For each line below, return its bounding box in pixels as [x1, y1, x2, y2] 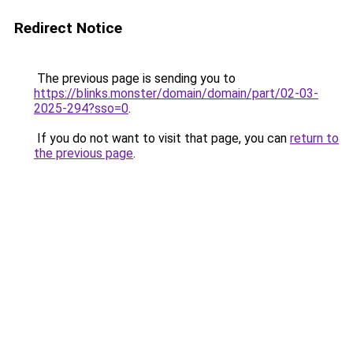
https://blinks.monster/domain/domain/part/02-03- [34, 86, 318, 101]
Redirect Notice [14, 19, 122, 37]
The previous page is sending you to [34, 71, 236, 86]
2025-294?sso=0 [34, 101, 128, 116]
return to [290, 131, 339, 146]
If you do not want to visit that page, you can [34, 131, 290, 146]
